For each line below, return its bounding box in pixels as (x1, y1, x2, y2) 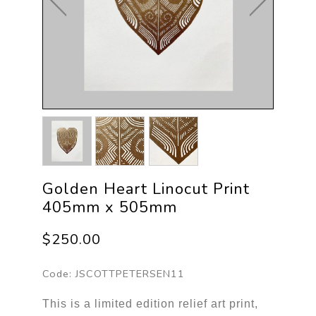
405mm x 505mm (42, 196, 177, 218)
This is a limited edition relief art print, (42, 297, 258, 310)
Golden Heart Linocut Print (42, 178, 250, 200)
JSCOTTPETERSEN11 (75, 266, 185, 281)
